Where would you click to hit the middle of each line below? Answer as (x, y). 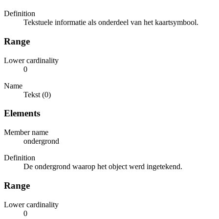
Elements (22, 113)
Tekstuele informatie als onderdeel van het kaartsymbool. (111, 22)
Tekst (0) (37, 94)
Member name (26, 132)
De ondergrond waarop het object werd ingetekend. (103, 167)
